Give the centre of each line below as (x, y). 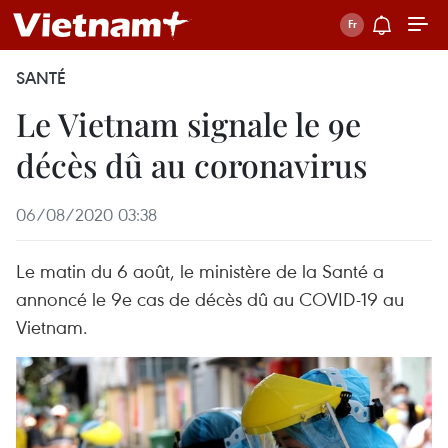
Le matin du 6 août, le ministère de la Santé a (200, 270)
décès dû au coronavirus (191, 164)
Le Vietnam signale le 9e (188, 123)
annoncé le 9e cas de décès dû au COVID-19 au (210, 298)
